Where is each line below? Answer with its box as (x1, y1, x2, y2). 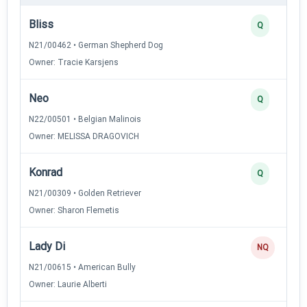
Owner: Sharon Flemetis (29, 205, 119, 215)
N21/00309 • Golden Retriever (29, 188, 141, 198)
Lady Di (29, 239, 65, 253)
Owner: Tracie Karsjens (29, 57, 119, 67)
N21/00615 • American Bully (29, 262, 136, 272)
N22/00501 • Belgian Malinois (29, 114, 141, 124)
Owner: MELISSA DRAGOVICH (29, 131, 139, 141)
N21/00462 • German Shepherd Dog (29, 40, 163, 50)
